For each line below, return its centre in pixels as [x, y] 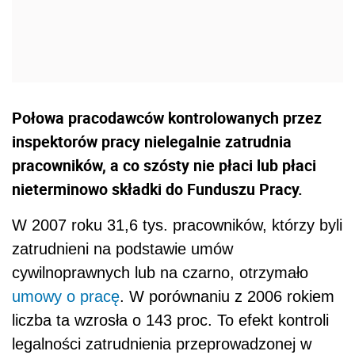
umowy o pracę [66, 297]
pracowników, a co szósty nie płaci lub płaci [164, 166]
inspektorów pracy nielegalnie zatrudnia [152, 142]
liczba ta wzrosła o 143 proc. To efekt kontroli [170, 321]
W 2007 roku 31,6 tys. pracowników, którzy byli [177, 225]
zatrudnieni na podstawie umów [122, 249]
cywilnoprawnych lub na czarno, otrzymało [160, 273]
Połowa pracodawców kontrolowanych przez [167, 118]
